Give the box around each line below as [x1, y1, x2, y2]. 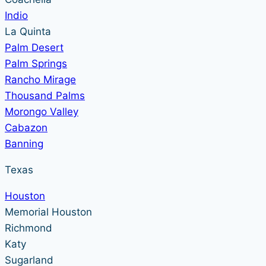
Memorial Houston [5, 206, 92, 218]
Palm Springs [5, 58, 67, 70]
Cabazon [5, 122, 47, 134]
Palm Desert [5, 42, 64, 54]
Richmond [5, 222, 52, 235]
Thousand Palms [5, 90, 85, 102]
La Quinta [5, 26, 51, 38]
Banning [5, 138, 43, 150]
